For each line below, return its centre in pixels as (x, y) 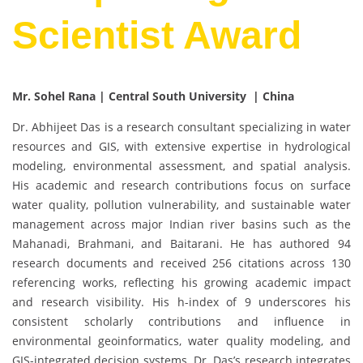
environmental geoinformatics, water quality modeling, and (181, 341)
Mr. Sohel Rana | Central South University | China (153, 96)
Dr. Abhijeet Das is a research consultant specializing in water (181, 127)
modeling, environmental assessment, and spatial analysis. (181, 166)
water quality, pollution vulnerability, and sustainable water (181, 205)
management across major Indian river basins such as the (181, 224)
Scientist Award (157, 36)
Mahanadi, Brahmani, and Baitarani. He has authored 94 (181, 244)
